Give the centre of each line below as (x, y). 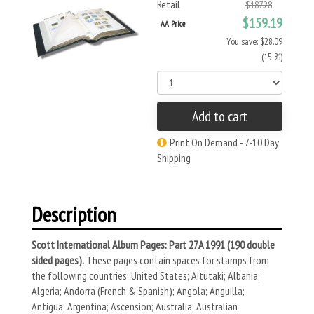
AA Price (173, 23)
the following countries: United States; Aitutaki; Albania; (146, 275)
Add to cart (220, 116)
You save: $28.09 (254, 41)
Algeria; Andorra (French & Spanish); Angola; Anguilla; (138, 291)
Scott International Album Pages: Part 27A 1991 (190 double (153, 245)
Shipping (174, 158)
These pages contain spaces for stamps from (177, 260)
